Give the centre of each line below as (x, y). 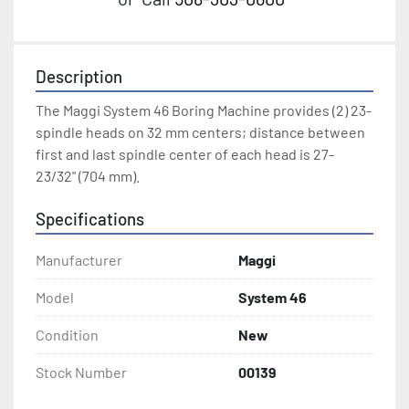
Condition (67, 335)
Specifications (90, 219)
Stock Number (81, 372)
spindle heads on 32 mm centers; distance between (200, 132)
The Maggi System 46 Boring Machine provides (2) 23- (204, 110)
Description (79, 77)
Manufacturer (79, 260)
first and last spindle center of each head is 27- (185, 154)
